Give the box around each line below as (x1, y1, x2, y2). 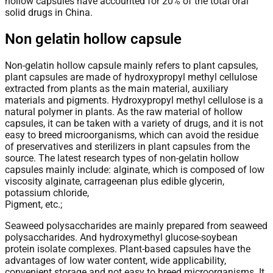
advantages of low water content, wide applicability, (5, 254, 226, 266)
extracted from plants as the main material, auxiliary (5, 82, 229, 94)
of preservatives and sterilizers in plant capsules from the (5, 140, 250, 152)
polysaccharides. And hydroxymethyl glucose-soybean (5, 231, 238, 243)
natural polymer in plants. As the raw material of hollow (5, 105, 243, 118)
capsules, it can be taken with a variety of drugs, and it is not (5, 117, 263, 129)
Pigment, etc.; (5, 198, 65, 210)
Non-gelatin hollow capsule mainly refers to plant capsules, (5, 59, 258, 71)
